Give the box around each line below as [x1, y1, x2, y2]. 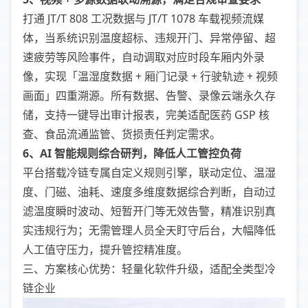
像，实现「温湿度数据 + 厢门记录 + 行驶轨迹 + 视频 [23, 68, 278, 84]
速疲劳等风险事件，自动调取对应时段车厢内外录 [23, 49, 265, 65]
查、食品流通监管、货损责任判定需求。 [23, 126, 221, 142]
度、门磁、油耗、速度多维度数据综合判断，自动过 [23, 184, 276, 199]
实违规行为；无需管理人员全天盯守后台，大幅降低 [23, 222, 276, 238]
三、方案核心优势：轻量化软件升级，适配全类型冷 [23, 261, 276, 276]
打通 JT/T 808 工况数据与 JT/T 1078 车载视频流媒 [23, 10, 264, 26]
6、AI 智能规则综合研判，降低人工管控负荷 [23, 145, 241, 161]
